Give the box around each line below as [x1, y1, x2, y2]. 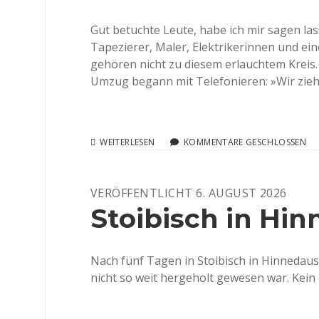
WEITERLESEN [100, 136, 155, 148]
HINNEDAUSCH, [154, 161, 220, 173]
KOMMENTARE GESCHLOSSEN [181, 136, 306, 148]
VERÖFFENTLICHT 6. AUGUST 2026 [90, 185, 287, 201]
